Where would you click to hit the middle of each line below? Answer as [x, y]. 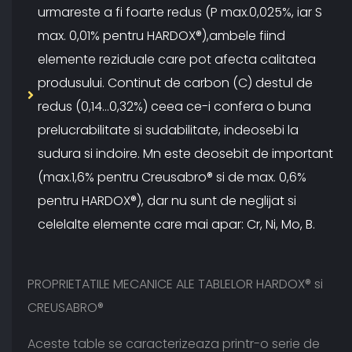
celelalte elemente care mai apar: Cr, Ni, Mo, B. [176, 225]
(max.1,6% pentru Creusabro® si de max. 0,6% [172, 178]
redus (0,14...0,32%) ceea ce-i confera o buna [174, 107]
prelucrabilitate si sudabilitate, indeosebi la [168, 130]
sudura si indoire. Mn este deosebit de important [185, 154]
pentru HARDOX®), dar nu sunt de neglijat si [167, 201]
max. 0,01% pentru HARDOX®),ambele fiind [161, 36]
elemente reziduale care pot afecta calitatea [177, 60]
